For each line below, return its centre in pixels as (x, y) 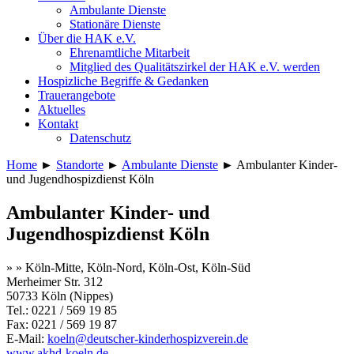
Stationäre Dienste (115, 24)
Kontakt (58, 124)
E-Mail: (27, 338)
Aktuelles (62, 109)
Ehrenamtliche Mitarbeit (130, 53)
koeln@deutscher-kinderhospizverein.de (148, 338)
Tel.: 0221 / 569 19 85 (62, 310)
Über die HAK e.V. (87, 38)
